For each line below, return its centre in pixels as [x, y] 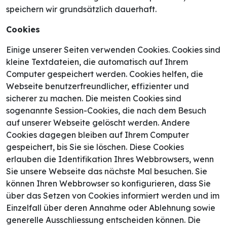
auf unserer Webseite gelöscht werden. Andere [98, 123]
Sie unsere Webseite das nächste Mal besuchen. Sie [107, 172]
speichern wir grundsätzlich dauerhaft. [81, 9]
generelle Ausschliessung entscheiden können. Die [103, 220]
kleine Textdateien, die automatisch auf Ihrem [97, 62]
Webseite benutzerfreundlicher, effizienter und [98, 86]
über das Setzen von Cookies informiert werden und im [113, 196]
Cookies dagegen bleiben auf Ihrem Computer [98, 135]
